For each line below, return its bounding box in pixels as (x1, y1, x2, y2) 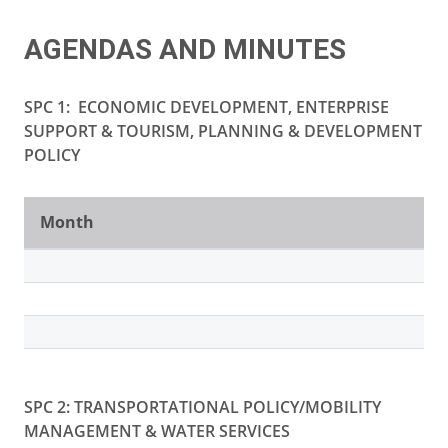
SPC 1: (24, 96, 78, 119)
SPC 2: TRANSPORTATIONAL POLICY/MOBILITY (24, 396, 381, 419)
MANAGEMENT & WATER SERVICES (24, 420, 290, 443)
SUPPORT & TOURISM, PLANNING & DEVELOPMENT (24, 120, 422, 143)
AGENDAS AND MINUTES (24, 33, 346, 67)
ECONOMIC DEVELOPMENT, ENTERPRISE (78, 96, 389, 119)
